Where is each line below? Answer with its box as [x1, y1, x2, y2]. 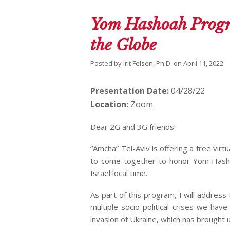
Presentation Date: [90, 85, 169, 97]
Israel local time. [90, 168, 148, 179]
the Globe [90, 35, 157, 55]
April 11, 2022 [183, 59, 224, 68]
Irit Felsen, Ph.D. [123, 59, 172, 68]
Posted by [90, 59, 124, 68]
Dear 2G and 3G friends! [90, 122, 176, 132]
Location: [90, 99, 129, 110]
